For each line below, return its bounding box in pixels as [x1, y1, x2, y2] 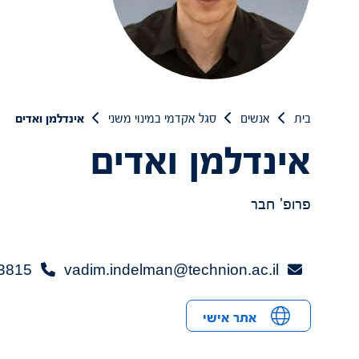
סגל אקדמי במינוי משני [108, 111, 216, 125]
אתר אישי [203, 309, 256, 325]
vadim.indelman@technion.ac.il [64, 261, 279, 278]
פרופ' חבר [251, 195, 311, 212]
